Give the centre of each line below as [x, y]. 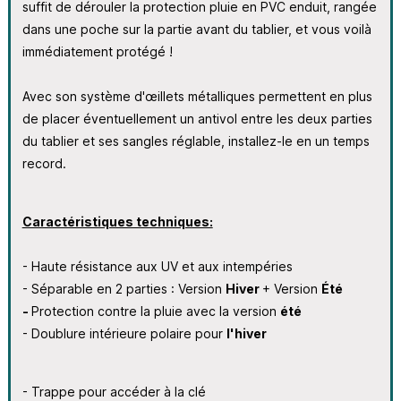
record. [44, 163]
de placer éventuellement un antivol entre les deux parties [197, 118]
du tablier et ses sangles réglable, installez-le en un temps [196, 141]
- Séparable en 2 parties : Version [124, 288]
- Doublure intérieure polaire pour [124, 333]
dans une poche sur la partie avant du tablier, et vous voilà [196, 29]
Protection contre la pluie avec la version [155, 311]
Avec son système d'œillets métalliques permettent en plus [197, 96]
